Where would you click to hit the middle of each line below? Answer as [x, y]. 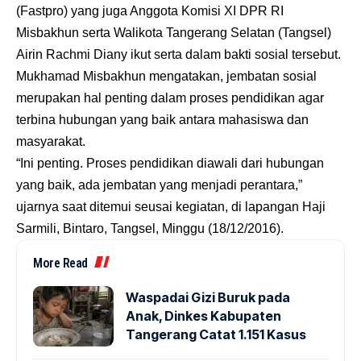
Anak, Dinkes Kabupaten [203, 316]
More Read [60, 263]
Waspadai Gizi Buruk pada [208, 297]
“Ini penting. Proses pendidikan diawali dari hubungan [170, 163]
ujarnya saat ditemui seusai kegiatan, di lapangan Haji [171, 207]
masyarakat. [51, 141]
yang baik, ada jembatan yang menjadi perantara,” [159, 185]
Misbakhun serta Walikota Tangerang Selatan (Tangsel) [174, 33]
